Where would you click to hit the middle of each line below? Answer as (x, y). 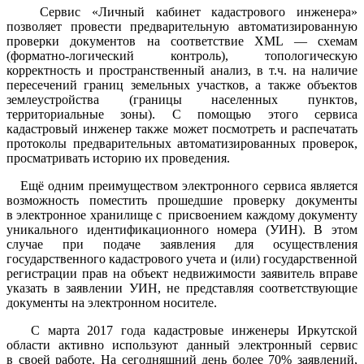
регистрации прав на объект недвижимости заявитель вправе (182, 273)
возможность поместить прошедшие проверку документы (182, 200)
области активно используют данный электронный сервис (182, 344)
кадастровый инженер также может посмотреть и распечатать (182, 128)
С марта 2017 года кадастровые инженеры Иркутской (182, 330)
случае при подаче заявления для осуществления (182, 244)
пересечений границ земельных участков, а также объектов (182, 84)
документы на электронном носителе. (112, 302)
